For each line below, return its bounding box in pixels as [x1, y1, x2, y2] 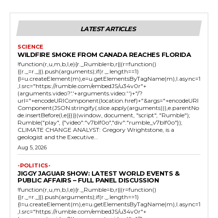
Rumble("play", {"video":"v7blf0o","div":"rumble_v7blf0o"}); [18, 118, 182, 126]
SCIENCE [18, 43, 43, 50]
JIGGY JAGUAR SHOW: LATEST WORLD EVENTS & [18, 169, 179, 177]
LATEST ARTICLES [80, 24, 136, 33]
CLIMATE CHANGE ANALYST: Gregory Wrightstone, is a [18, 126, 174, 133]
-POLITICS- [18, 162, 51, 169]
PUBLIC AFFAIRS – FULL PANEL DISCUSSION [18, 176, 159, 184]
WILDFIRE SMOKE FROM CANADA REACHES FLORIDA [18, 50, 191, 58]
